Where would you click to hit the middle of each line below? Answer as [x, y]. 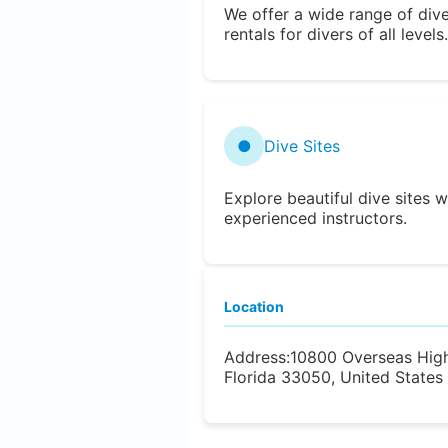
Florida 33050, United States [333, 376]
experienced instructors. [315, 217]
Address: [257, 356]
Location [254, 306]
